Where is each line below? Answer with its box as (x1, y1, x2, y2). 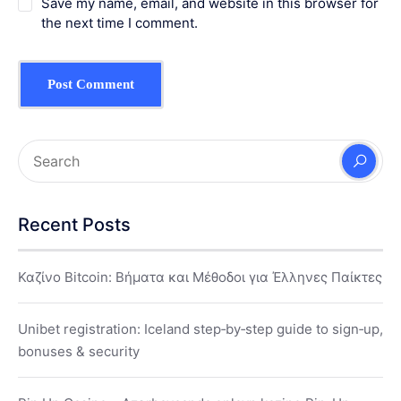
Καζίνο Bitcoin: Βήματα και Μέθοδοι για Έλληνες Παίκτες (18, 269, 382, 286)
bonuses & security (18, 343, 140, 361)
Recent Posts (18, 214, 131, 236)
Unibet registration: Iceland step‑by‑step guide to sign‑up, (18, 320, 383, 338)
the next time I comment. (41, 14, 198, 32)
